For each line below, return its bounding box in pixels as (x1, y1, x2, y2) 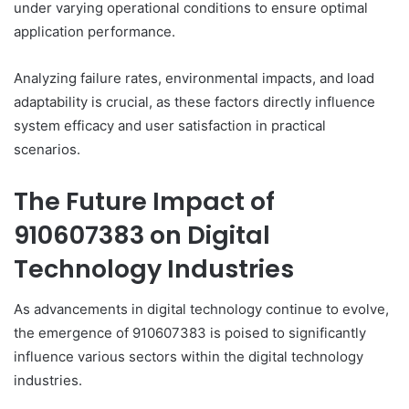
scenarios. (14, 140, 80, 158)
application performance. (14, 22, 175, 40)
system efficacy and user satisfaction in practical (14, 116, 326, 134)
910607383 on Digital (14, 217, 270, 252)
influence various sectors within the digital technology (14, 348, 363, 366)
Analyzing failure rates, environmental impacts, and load (14, 68, 374, 87)
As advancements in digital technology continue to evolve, (14, 300, 389, 319)
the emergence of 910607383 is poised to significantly (14, 324, 366, 342)
